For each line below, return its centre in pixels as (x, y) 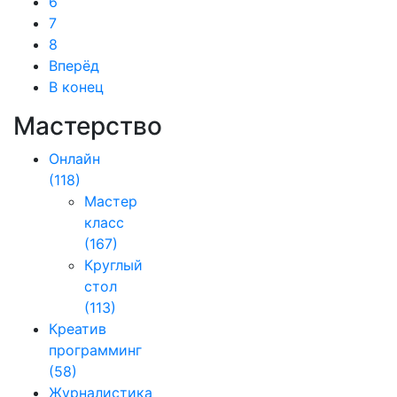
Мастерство (88, 126)
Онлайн (74, 159)
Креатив (78, 329)
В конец (76, 87)
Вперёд (74, 66)
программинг (95, 350)
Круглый (113, 265)
